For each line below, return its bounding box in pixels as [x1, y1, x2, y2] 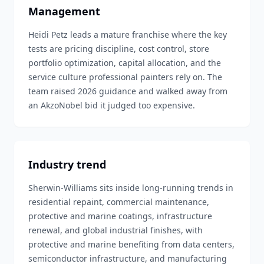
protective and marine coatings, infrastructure [28, 210, 212, 222]
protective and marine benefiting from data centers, [28, 239, 235, 250]
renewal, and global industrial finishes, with [28, 225, 203, 236]
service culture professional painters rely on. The [28, 71, 222, 82]
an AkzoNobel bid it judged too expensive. [28, 100, 195, 111]
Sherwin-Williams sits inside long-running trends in [28, 182, 233, 193]
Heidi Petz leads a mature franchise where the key [28, 29, 227, 40]
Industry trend [28, 157, 106, 171]
